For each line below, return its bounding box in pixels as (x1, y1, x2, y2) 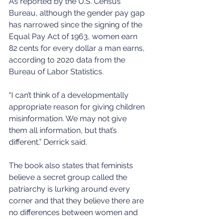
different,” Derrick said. (9, 137, 87, 147)
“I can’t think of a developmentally (9, 90, 131, 100)
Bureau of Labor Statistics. (9, 66, 104, 76)
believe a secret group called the (9, 172, 129, 182)
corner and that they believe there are (9, 196, 146, 205)
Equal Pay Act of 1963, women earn (9, 31, 139, 41)
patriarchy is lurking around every (9, 184, 132, 194)
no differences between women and (9, 207, 140, 217)
